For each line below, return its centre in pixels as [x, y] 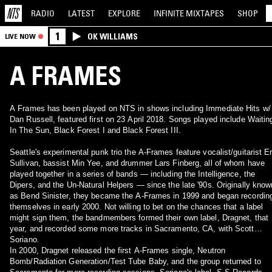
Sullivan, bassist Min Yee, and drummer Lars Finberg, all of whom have [137, 163]
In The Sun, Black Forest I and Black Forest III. [95, 130]
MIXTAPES [205, 13]
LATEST [81, 13]
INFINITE [170, 13]
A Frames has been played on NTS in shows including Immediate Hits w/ [140, 108]
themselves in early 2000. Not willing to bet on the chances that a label [137, 207]
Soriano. [25, 240]
